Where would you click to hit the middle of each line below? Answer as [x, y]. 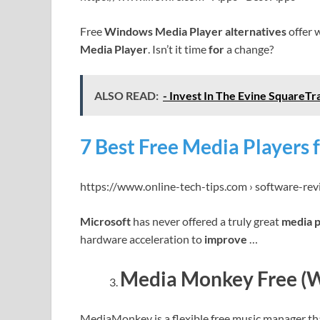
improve [226, 239]
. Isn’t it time [178, 49]
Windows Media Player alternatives [195, 31]
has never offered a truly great [206, 221]
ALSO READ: [126, 95]
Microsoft [105, 221]
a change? [249, 49]
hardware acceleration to [142, 239]
